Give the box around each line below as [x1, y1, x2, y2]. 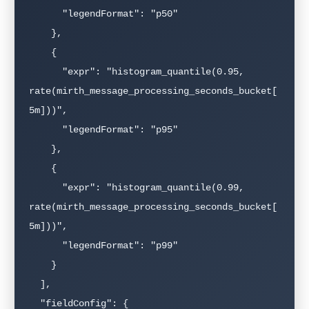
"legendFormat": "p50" [29, 8, 62, 20]
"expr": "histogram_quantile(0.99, [29, 182, 62, 194]
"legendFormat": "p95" [29, 124, 62, 136]
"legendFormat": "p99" [29, 240, 62, 252]
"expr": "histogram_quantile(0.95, [29, 66, 62, 78]
